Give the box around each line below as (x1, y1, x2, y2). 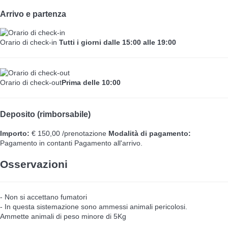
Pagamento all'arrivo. (74, 138, 142, 147)
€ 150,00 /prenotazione (30, 129, 106, 137)
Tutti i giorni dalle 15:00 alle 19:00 (59, 38, 176, 47)
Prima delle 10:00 (62, 78, 121, 87)
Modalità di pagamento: (108, 129, 191, 137)
